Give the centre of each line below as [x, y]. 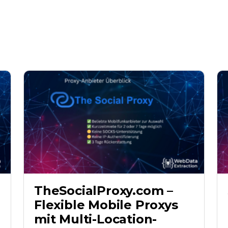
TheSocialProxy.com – [104, 190]
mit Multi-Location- [96, 219]
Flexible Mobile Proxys [106, 205]
